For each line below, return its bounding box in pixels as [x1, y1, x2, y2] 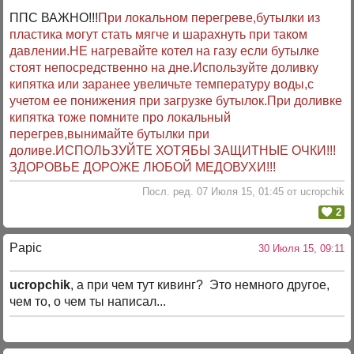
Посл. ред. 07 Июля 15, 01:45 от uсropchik [141, 186, 345, 198]
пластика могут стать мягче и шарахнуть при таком [9, 27, 308, 41]
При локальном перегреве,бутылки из [98, 10, 321, 24]
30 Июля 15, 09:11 [251, 242, 345, 254]
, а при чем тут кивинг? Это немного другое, [70, 278, 330, 292]
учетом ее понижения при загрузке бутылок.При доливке [9, 93, 343, 107]
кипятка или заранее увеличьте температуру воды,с [9, 77, 314, 91]
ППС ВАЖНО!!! [9, 10, 99, 24]
